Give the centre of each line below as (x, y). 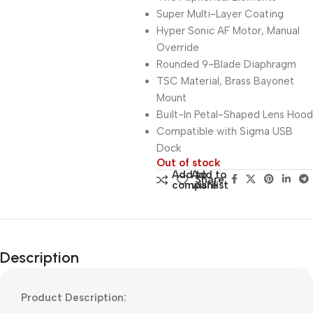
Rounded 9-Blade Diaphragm (226, 64)
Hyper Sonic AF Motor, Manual (228, 31)
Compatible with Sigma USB (225, 131)
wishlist (210, 185)
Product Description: (74, 298)
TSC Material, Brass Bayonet (225, 81)
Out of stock (188, 163)
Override (178, 48)
